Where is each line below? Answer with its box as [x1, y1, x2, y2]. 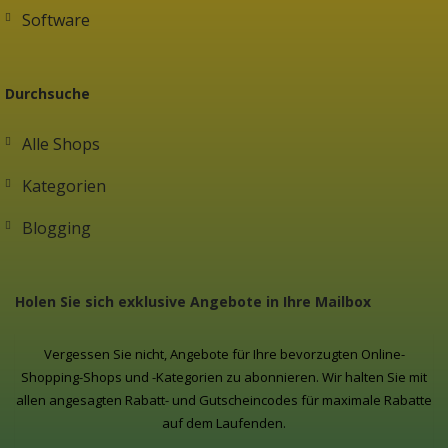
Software [22, 9, 90, 32]
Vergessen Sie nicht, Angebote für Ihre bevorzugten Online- [43, 345, 405, 364]
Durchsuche [5, 84, 90, 104]
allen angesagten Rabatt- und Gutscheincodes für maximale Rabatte [16, 391, 432, 410]
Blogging [22, 217, 91, 240]
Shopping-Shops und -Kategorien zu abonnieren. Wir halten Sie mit [21, 368, 427, 387]
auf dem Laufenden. [162, 414, 286, 433]
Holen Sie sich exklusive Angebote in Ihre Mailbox [15, 292, 371, 312]
